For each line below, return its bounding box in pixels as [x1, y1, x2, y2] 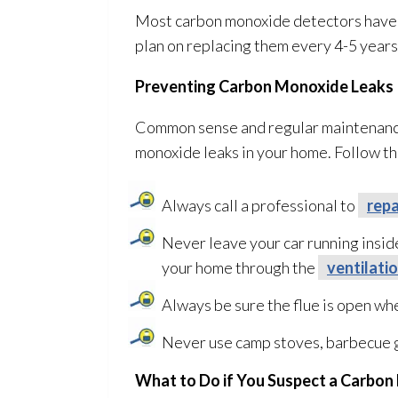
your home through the [162, 258, 318, 277]
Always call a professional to [162, 195, 358, 215]
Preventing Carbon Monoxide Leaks [135, 76, 394, 96]
